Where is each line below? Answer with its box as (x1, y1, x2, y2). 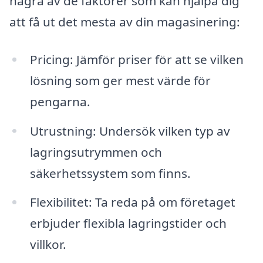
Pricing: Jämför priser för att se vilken (29, 50, 244, 68)
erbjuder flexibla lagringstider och (29, 215, 227, 232)
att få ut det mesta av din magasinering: (9, 13, 240, 30)
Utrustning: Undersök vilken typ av (29, 122, 230, 139)
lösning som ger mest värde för (29, 72, 211, 89)
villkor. (29, 236, 66, 253)
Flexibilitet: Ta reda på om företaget (29, 194, 235, 211)
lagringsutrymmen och (29, 143, 162, 160)
